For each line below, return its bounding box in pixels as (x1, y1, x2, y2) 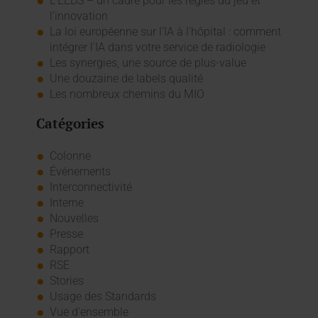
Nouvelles (49, 212, 99, 226)
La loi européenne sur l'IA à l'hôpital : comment (49, 24, 281, 38)
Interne (49, 196, 84, 210)
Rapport (49, 243, 89, 257)
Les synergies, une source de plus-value (49, 55, 246, 70)
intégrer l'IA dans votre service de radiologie (49, 40, 265, 54)
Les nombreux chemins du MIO (49, 87, 204, 101)
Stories (49, 274, 84, 288)
